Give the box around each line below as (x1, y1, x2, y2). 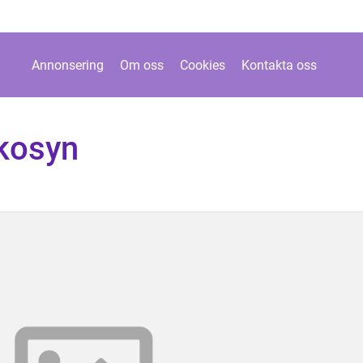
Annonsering (31, 57, 104, 73)
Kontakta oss (241, 57, 317, 73)
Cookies (179, 57, 225, 73)
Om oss (119, 57, 164, 73)
